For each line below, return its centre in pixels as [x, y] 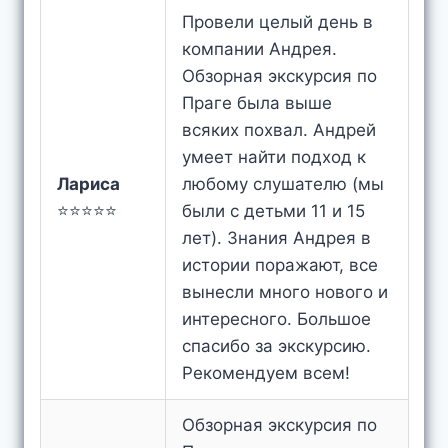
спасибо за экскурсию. [276, 345]
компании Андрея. [259, 48]
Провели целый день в [277, 21]
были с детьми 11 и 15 [273, 210]
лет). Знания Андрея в [276, 237]
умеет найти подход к [274, 156]
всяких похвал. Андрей [279, 129]
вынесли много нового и [285, 291]
